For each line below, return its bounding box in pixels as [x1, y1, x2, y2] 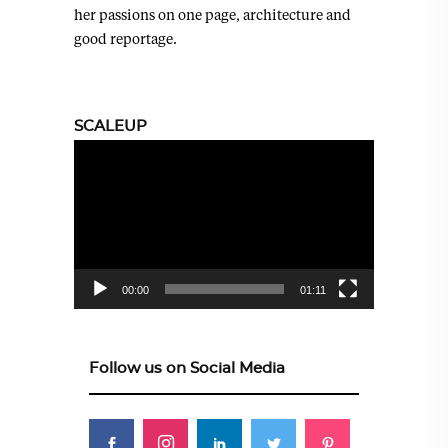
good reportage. [74, 30, 177, 48]
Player [73, 169, 111, 182]
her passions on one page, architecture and [74, 6, 351, 24]
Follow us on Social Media [89, 361, 285, 377]
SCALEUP [74, 119, 147, 135]
